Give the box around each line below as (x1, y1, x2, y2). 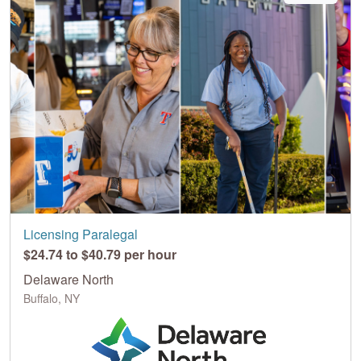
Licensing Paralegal (23, 224, 138, 243)
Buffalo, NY (23, 289, 80, 306)
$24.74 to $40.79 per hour (23, 244, 176, 263)
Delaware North (23, 269, 114, 288)
